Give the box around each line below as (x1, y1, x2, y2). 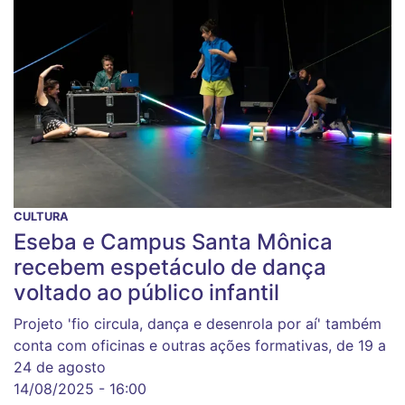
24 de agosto (14, 358, 106, 377)
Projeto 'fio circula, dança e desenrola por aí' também (14, 315, 381, 334)
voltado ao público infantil (14, 279, 279, 306)
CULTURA (14, 210, 69, 224)
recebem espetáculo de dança (14, 254, 326, 281)
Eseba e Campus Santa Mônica (14, 229, 333, 256)
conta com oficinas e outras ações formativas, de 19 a (14, 336, 386, 355)
